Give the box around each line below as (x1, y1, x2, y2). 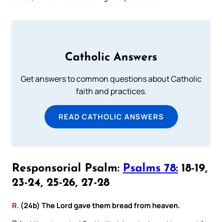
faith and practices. (75, 85, 147, 97)
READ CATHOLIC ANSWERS (58, 111, 164, 121)
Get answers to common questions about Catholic (20, 73, 202, 84)
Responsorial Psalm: (12, 163, 123, 174)
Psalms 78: (123, 163, 178, 174)
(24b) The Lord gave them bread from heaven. (19, 200, 180, 210)
